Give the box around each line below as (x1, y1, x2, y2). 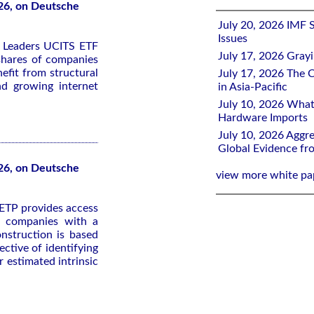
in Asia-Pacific (218, 81, 287, 93)
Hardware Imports (218, 112, 308, 123)
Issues (218, 33, 247, 44)
